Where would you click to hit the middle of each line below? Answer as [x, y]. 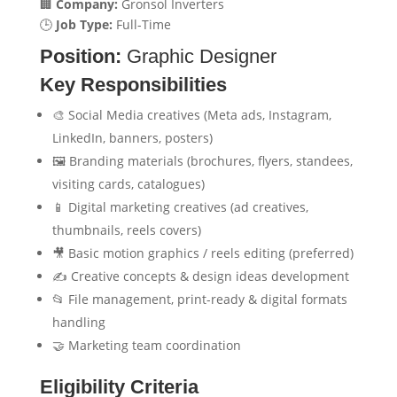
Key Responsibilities [133, 85]
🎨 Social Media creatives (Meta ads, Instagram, [191, 115]
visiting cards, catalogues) [128, 184]
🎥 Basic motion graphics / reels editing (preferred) [202, 253]
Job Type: [84, 24]
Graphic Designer [198, 56]
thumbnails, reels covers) [126, 230]
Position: [80, 56]
